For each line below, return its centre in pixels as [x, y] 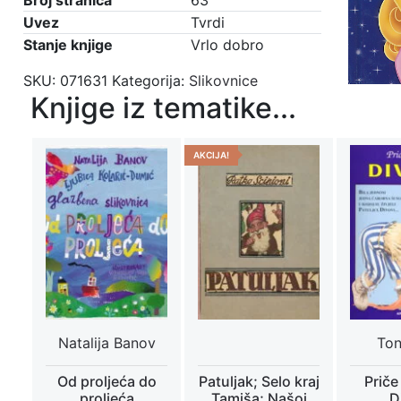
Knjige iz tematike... [163, 108]
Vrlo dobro [227, 45]
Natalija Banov [107, 342]
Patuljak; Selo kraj [259, 382]
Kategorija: [150, 81]
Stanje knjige [68, 45]
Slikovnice [223, 81]
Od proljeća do [107, 382]
